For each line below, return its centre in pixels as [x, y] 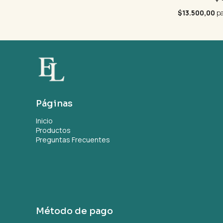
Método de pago [74, 211]
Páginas [54, 104]
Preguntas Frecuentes [73, 140]
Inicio [44, 121]
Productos [53, 130]
